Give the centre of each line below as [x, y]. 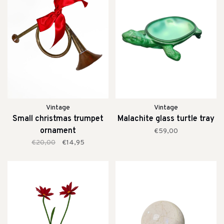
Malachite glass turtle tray [166, 119]
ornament [58, 131]
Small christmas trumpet [58, 119]
